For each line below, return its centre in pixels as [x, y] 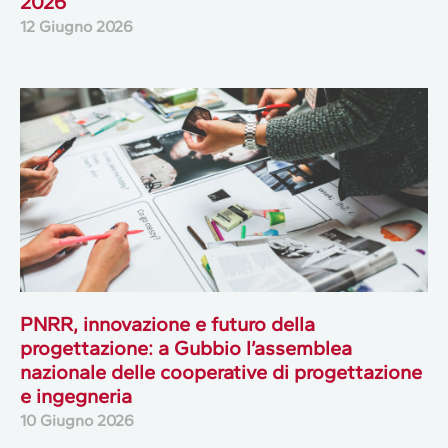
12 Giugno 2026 [76, 26]
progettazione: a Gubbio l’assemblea [186, 347]
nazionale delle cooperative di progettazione [221, 371]
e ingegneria [76, 395]
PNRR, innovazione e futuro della [167, 323]
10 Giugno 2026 [77, 420]
